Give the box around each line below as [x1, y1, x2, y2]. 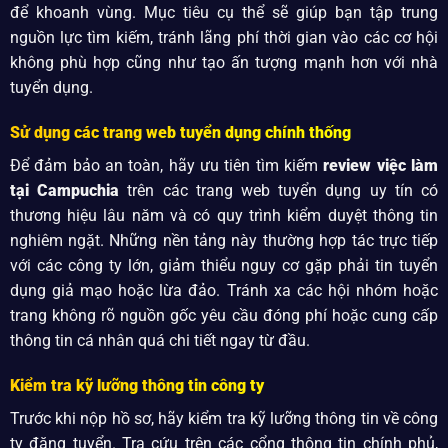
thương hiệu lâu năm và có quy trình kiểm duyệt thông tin [9, 205, 439, 225]
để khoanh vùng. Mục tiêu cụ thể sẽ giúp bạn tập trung [9, 2, 439, 22]
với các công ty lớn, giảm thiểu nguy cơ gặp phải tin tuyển [9, 255, 439, 275]
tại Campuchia [9, 180, 120, 200]
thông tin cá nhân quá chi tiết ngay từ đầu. [9, 330, 310, 350]
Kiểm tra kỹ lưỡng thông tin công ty [9, 376, 264, 396]
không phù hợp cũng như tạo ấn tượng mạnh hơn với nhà [9, 52, 439, 72]
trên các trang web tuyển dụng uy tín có [119, 180, 439, 200]
